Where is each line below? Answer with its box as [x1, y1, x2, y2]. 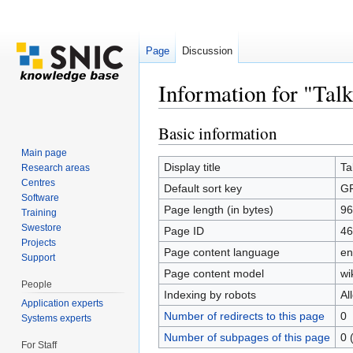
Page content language [163, 245, 280, 258]
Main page [21, 147, 68, 158]
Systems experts [21, 312, 92, 324]
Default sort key [163, 181, 242, 195]
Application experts [21, 297, 104, 309]
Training [21, 206, 58, 218]
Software [21, 191, 60, 203]
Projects [21, 236, 57, 248]
